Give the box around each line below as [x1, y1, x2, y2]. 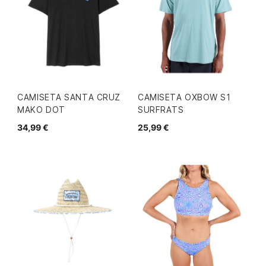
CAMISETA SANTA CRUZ [17, 92, 121, 103]
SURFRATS [138, 104, 184, 115]
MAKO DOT [17, 104, 65, 115]
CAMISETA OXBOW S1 [138, 92, 231, 103]
